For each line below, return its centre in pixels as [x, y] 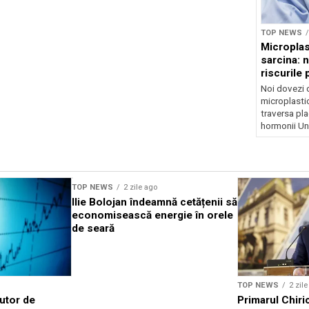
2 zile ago [140, 187]
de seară [93, 228]
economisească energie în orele [152, 215]
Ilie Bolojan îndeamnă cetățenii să [154, 202]
